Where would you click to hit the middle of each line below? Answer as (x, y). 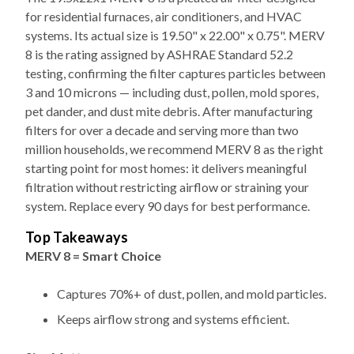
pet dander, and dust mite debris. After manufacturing (169, 84)
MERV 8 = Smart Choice (93, 228)
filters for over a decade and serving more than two (162, 103)
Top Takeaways (77, 210)
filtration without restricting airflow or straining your (167, 160)
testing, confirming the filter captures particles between (175, 46)
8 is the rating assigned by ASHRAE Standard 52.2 (159, 27)
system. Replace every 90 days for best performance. (168, 179)
